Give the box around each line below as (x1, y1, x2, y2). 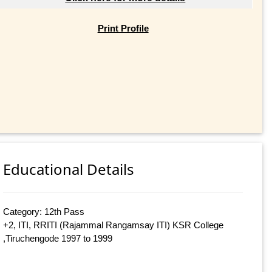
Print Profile (97, 22, 149, 33)
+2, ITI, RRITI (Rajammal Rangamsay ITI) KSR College (3, 219, 224, 230)
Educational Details (3, 158, 135, 179)
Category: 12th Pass (3, 206, 85, 217)
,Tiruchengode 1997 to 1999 (3, 233, 113, 243)
